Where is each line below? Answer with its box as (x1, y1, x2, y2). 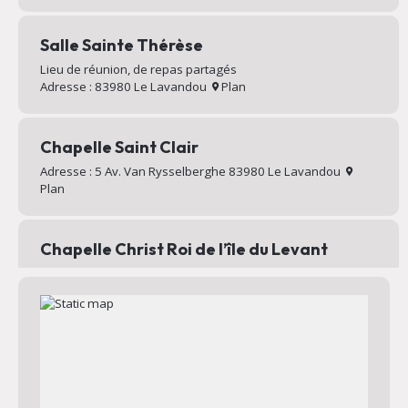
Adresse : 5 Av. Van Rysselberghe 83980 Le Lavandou (39, 163, 346, 180)
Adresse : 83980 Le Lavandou (39, 78, 212, 96)
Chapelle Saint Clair (39, 137, 199, 158)
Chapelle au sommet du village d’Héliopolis (39, 264, 281, 281)
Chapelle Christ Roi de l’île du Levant (39, 238, 328, 260)
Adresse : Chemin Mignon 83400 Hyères (39, 281, 271, 299)
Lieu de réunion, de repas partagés (39, 61, 237, 78)
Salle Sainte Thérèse (39, 35, 203, 56)
